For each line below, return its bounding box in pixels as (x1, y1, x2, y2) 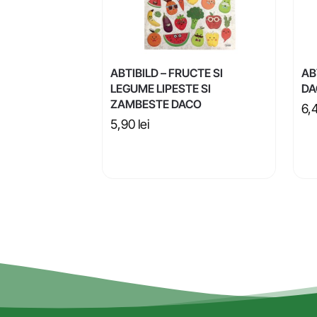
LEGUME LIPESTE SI (110, 81, 211, 96)
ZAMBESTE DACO (110, 97, 202, 112)
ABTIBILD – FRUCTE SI (110, 66, 223, 81)
